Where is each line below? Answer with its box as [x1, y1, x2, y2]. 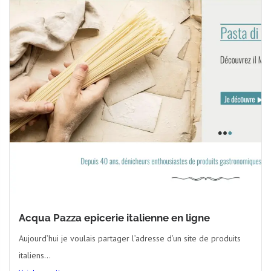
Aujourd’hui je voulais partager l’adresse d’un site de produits [19, 232, 241, 244]
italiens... [19, 249, 51, 261]
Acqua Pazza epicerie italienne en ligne [19, 211, 210, 224]
